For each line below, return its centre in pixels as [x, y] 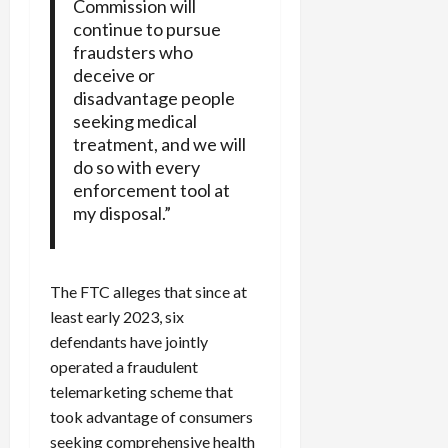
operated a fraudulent [124, 366]
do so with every [136, 166]
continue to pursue [146, 28]
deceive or [113, 74]
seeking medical [134, 120]
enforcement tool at [151, 189]
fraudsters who [132, 51]
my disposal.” [121, 212]
